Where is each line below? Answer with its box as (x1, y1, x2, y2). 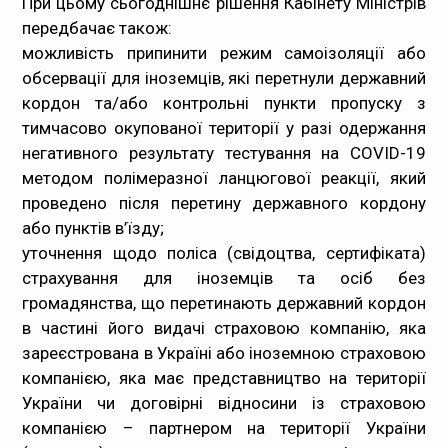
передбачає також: (22, 18, 173, 39)
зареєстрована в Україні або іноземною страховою (22, 343, 426, 364)
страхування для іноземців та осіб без (22, 268, 426, 289)
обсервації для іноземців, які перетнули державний (22, 68, 426, 89)
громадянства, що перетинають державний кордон (22, 293, 426, 314)
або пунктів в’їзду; (22, 218, 165, 239)
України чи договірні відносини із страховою (22, 393, 426, 414)
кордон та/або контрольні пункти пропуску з (22, 93, 426, 114)
